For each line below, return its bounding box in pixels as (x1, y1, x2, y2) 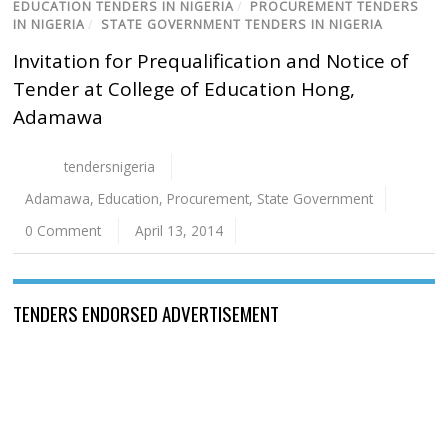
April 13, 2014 (134, 221, 223, 241)
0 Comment (25, 221, 102, 241)
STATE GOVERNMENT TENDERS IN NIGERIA (101, 16, 384, 34)
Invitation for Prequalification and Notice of (13, 48, 410, 75)
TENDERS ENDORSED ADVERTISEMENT (13, 299, 280, 328)
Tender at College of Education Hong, (13, 76, 356, 103)
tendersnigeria (63, 157, 155, 177)
